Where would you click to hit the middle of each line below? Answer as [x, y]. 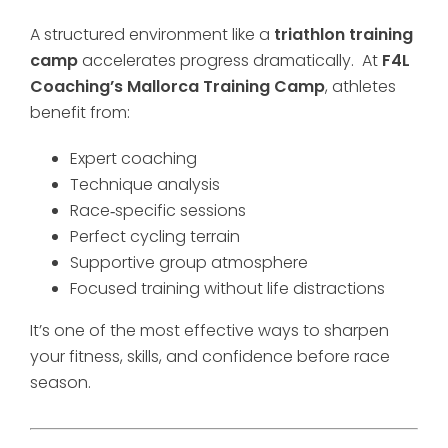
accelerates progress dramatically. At [230, 60]
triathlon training [343, 34]
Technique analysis [145, 184]
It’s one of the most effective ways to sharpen [209, 330]
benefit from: [80, 112]
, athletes [360, 86]
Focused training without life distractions [227, 288]
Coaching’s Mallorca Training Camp [177, 86]
